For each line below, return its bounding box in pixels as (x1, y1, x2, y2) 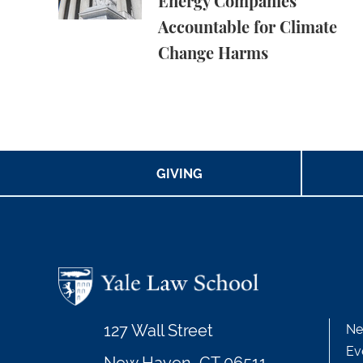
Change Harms (158, 46, 268, 63)
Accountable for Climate (158, 20, 337, 37)
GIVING (156, 166, 203, 182)
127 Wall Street (104, 321, 213, 341)
